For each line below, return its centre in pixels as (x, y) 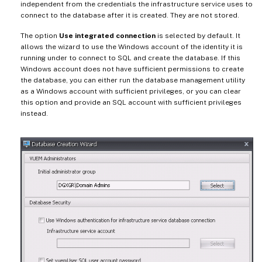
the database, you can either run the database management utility (133, 80)
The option (40, 36)
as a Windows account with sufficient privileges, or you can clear (131, 92)
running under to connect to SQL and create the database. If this (130, 58)
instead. (34, 114)
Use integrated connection (107, 36)
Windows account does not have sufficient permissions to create (132, 69)
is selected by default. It (198, 36)
